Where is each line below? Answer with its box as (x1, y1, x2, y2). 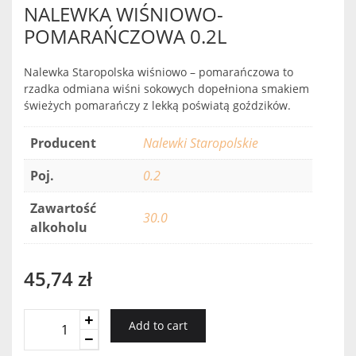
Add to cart (129, 317, 188, 333)
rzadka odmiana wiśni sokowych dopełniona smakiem (24, 80, 309, 96)
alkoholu (30, 218, 87, 236)
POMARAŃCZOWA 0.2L (24, 22, 226, 49)
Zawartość (30, 199, 96, 217)
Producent (30, 133, 96, 152)
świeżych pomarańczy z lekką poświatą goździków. (24, 97, 291, 113)
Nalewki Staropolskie (143, 133, 258, 152)
